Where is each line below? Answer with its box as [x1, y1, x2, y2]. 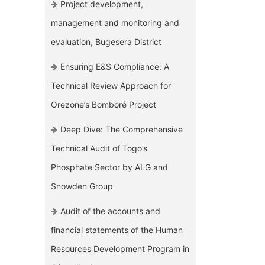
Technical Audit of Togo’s [51, 143, 147, 154]
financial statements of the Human [51, 225, 183, 235]
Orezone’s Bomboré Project [51, 99, 156, 110]
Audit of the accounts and [60, 206, 161, 216]
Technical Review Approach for [51, 80, 171, 91]
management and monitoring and [51, 18, 179, 28]
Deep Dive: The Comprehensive [60, 124, 183, 135]
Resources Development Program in [51, 244, 189, 254]
